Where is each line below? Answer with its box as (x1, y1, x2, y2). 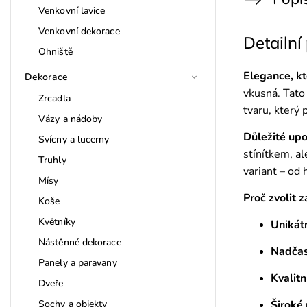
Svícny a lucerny (38, 132, 110, 146)
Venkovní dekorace (38, 24, 120, 38)
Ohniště (38, 45, 73, 58)
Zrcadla (38, 91, 71, 105)
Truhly (38, 153, 66, 167)
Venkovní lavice (38, 3, 106, 17)
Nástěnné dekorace (38, 235, 121, 249)
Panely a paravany (38, 256, 117, 269)
